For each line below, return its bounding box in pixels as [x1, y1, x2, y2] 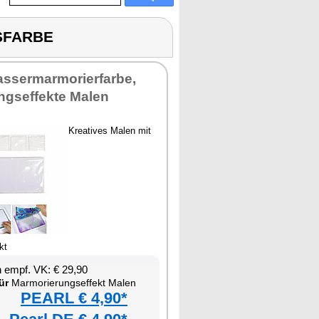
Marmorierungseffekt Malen [9, 277, 136, 288]
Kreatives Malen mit [68, 125, 151, 136]
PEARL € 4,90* [21, 289, 127, 307]
